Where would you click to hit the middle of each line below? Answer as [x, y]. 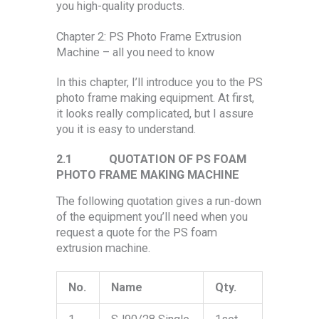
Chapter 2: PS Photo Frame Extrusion [149, 36]
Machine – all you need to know [135, 52]
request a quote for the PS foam [137, 233]
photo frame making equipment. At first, [155, 98]
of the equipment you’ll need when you [152, 217]
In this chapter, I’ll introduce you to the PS [159, 82]
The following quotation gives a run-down [159, 202]
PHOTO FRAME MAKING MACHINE [148, 175]
